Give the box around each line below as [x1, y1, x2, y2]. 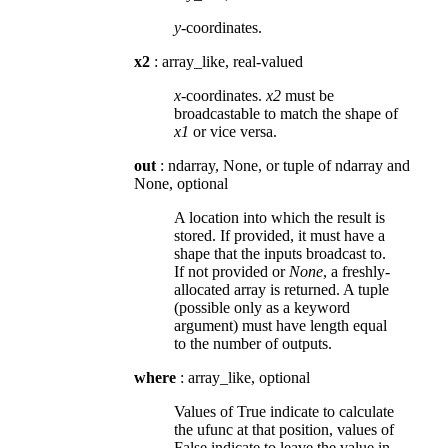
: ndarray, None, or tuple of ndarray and [156, 156, 410, 174]
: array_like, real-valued [150, 52, 303, 70]
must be [281, 86, 334, 104]
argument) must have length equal [174, 316, 387, 334]
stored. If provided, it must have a [174, 226, 385, 244]
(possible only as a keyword [174, 298, 350, 316]
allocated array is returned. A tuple [174, 280, 389, 298]
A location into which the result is [174, 208, 385, 226]
